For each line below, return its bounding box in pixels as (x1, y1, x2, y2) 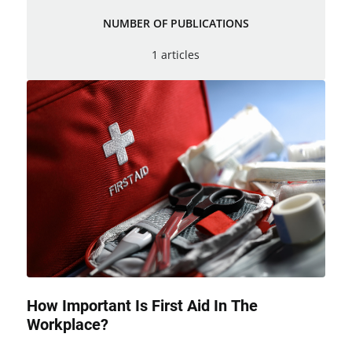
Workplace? (26, 315, 108, 335)
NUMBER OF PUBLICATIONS (102, 16, 249, 31)
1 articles (152, 46, 200, 62)
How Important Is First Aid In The (26, 296, 258, 316)
